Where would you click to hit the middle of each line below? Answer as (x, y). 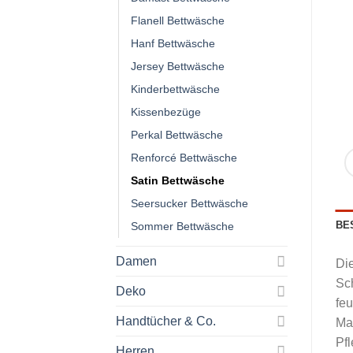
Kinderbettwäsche (175, 89)
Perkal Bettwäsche (177, 134)
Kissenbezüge (166, 111)
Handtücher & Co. (166, 321)
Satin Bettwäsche (178, 180)
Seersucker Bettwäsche (190, 203)
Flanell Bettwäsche (178, 20)
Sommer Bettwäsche (182, 226)
